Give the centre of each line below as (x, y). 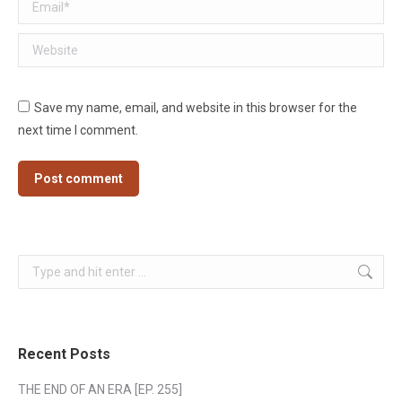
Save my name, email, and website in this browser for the (196, 108)
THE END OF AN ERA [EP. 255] (100, 389)
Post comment (79, 179)
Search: (39, 265)
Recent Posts (64, 354)
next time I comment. (78, 130)
